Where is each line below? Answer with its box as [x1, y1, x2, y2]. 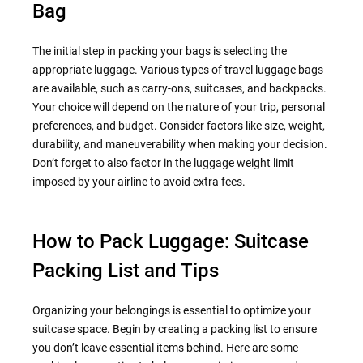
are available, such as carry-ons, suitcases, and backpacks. [32, 81, 327, 95]
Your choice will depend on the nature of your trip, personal [32, 100, 325, 113]
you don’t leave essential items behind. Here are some [32, 340, 298, 354]
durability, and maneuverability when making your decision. [32, 137, 327, 151]
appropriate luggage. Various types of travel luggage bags [32, 62, 323, 76]
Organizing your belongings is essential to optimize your [32, 303, 311, 317]
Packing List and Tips [32, 258, 219, 282]
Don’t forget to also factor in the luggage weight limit [32, 156, 294, 169]
